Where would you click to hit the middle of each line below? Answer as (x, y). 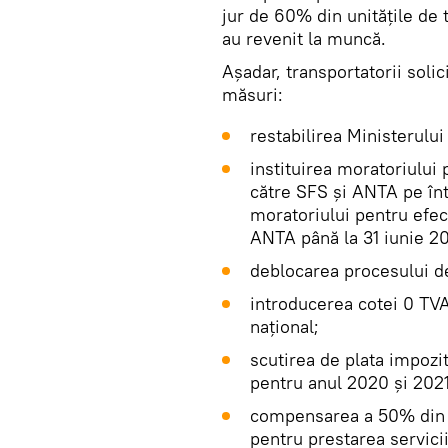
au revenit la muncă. (304, 38)
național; (284, 326)
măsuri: (252, 94)
